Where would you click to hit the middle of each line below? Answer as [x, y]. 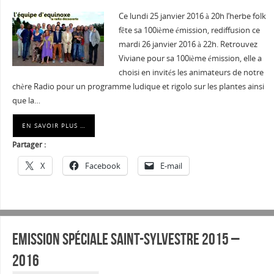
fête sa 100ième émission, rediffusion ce [189, 31]
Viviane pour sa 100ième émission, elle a [190, 59]
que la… [26, 101]
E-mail [171, 166]
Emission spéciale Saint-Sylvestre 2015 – [126, 239]
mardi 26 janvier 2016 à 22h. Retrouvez [188, 45]
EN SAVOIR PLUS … [54, 126]
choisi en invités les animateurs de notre [191, 73]
